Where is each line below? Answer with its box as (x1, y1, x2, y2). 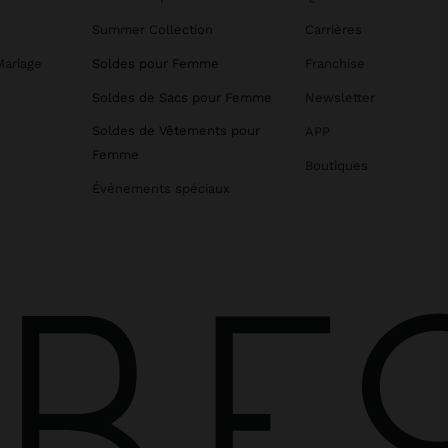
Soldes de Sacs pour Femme (92, 90, 272, 106)
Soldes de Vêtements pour (92, 123, 260, 139)
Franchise (304, 56, 365, 72)
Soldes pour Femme (92, 56, 219, 72)
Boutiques (304, 158, 368, 174)
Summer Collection (92, 22, 213, 38)
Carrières (304, 22, 362, 38)
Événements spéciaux (92, 181, 230, 197)
